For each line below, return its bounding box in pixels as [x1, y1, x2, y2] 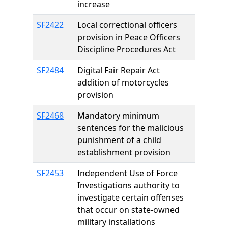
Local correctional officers [77, 19, 177, 31]
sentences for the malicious [77, 122, 184, 133]
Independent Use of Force [77, 167, 178, 179]
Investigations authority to [77, 180, 180, 191]
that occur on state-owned [77, 204, 180, 215]
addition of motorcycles [77, 77, 169, 88]
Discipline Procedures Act [77, 44, 176, 55]
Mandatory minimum [77, 110, 159, 121]
